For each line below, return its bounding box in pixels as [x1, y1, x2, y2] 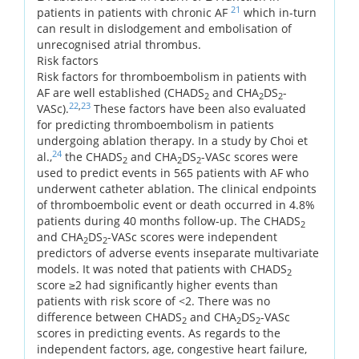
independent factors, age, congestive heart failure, [37, 341, 307, 357]
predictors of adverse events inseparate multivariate [37, 244, 319, 260]
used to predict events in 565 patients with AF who [37, 164, 309, 180]
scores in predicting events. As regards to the [37, 325, 280, 341]
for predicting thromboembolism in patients [37, 116, 274, 132]
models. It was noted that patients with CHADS [37, 260, 287, 276]
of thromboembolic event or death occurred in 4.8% [37, 196, 315, 212]
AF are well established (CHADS [37, 84, 204, 100]
